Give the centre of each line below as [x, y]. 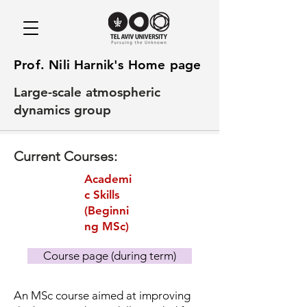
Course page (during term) [110, 256]
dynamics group [62, 110]
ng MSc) [107, 226]
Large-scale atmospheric [87, 92]
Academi [108, 179]
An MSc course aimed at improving [102, 295]
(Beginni [107, 210]
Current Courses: [65, 156]
